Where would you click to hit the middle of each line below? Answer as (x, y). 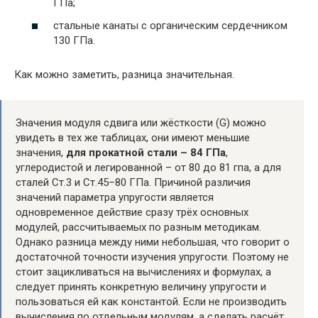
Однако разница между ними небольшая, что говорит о (153, 242)
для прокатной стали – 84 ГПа (146, 152)
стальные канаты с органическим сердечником (170, 25)
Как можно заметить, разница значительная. (124, 74)
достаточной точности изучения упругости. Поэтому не (152, 257)
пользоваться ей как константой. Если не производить (151, 301)
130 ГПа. (74, 40)
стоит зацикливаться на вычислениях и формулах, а (143, 272)
